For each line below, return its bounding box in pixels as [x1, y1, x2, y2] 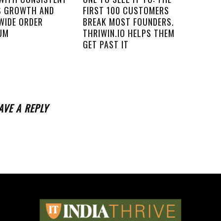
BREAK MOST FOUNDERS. [83, 15, 174, 28]
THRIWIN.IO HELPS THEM [83, 27, 175, 39]
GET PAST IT [83, 38, 129, 51]
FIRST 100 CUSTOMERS [83, 4, 169, 17]
